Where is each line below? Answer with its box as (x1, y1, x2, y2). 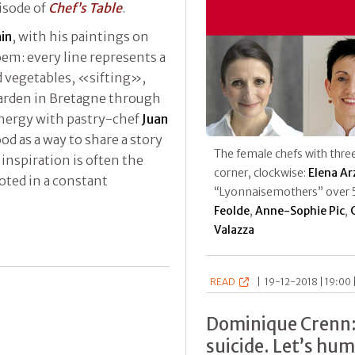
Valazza (214, 223, 254, 238)
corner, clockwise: (214, 166, 308, 181)
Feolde (214, 204, 250, 219)
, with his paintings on (12, 28, 149, 44)
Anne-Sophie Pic (255, 204, 345, 219)
